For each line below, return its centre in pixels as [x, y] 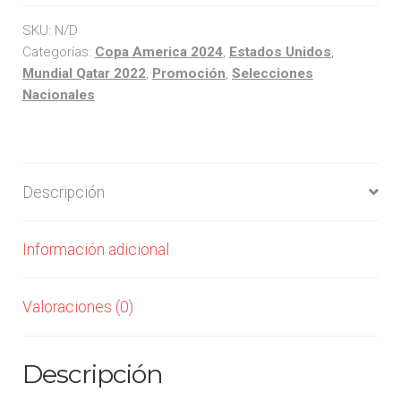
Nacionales [58, 95]
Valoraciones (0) [77, 307]
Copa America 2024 [158, 52]
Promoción [188, 74]
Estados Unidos [280, 52]
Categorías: [58, 52]
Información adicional [95, 249]
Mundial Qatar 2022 [84, 74]
